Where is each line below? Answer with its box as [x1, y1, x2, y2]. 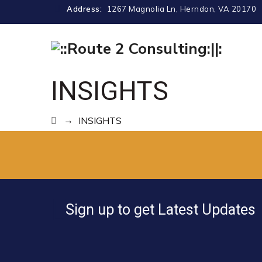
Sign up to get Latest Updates [65, 201, 256, 218]
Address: [67, 4, 104, 13]
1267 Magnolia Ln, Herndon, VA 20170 [106, 4, 257, 13]
